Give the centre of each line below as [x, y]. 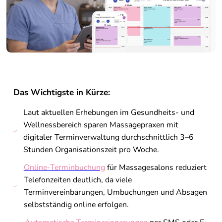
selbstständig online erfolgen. [76, 205]
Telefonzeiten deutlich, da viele [78, 180]
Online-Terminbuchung [64, 168]
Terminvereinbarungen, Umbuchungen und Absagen [115, 193]
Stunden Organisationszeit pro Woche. [91, 150]
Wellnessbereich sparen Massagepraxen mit [101, 125]
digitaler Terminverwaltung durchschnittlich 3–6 [109, 138]
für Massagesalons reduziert [156, 168]
